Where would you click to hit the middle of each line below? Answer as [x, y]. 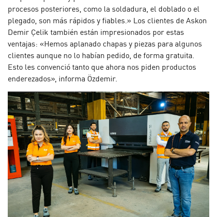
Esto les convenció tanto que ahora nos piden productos [102, 66]
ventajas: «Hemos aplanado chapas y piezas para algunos [105, 43]
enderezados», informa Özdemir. [62, 78]
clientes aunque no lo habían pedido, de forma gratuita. [101, 54]
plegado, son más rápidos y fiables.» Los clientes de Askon [107, 20]
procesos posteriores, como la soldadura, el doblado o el [104, 8]
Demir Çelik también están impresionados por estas [96, 31]
